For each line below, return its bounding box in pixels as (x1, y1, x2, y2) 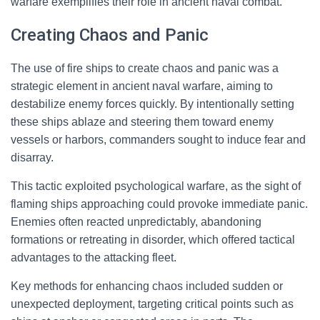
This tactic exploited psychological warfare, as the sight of (11, 180, 301, 192)
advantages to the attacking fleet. (11, 251, 176, 264)
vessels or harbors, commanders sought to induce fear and (11, 134, 306, 146)
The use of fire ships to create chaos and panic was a (11, 62, 279, 74)
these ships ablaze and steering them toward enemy (11, 116, 274, 128)
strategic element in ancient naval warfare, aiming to (11, 80, 273, 92)
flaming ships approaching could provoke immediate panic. (11, 198, 308, 210)
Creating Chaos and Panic (11, 25, 209, 45)
